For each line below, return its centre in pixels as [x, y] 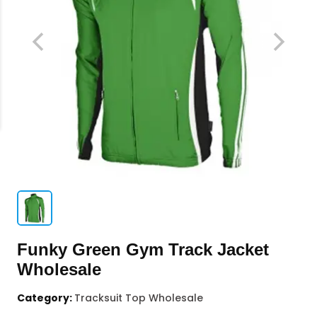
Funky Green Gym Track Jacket [143, 249]
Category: [46, 298]
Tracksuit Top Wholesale [139, 298]
